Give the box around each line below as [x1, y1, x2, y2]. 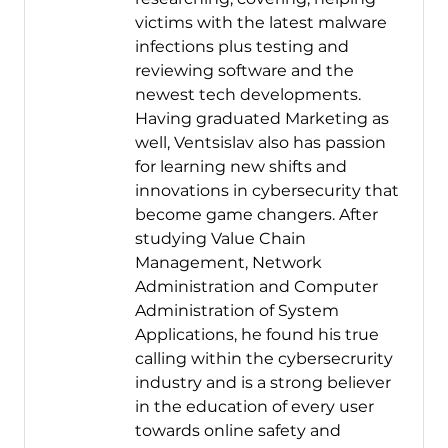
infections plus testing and [134, 37, 349, 57]
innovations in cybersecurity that [134, 181, 399, 201]
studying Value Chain [134, 229, 306, 249]
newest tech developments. [134, 85, 361, 105]
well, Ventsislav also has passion [134, 133, 386, 153]
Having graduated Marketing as [134, 109, 389, 129]
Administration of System [134, 301, 339, 321]
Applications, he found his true [134, 325, 379, 345]
